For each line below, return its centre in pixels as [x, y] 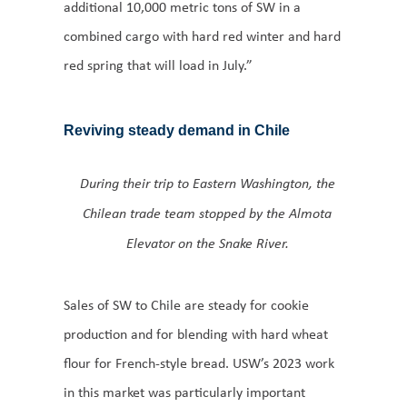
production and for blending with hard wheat [196, 334]
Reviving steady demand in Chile [177, 130]
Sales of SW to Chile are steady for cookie [186, 305]
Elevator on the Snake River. [207, 242]
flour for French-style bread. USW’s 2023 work [199, 363]
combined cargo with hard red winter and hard [202, 35]
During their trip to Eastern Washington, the [207, 182]
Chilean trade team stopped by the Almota [207, 212]
